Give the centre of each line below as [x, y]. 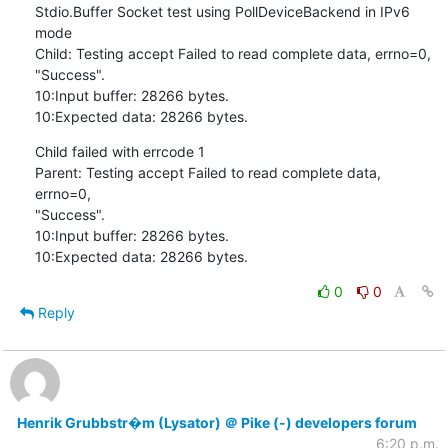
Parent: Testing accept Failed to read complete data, [207, 172]
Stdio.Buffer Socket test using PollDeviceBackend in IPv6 [222, 11]
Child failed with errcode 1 [119, 151]
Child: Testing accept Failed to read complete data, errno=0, [232, 53]
